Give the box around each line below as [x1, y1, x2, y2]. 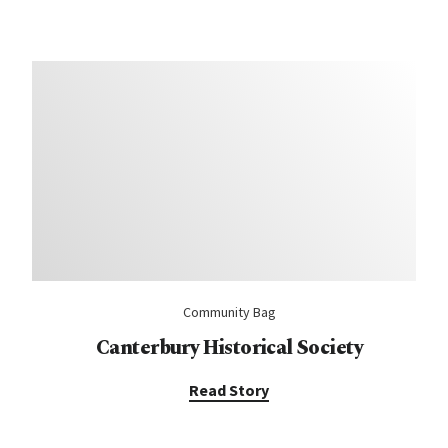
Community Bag [182, 303, 276, 321]
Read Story [189, 380, 269, 400]
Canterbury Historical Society [96, 333, 362, 363]
